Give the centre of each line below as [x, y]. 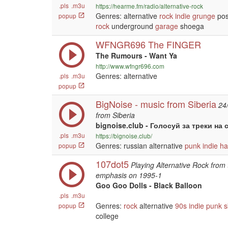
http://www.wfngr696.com [130, 66]
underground [132, 26]
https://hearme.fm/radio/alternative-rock [149, 6]
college [107, 216]
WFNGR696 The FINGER [148, 44]
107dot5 [112, 164]
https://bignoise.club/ [124, 136]
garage [167, 26]
